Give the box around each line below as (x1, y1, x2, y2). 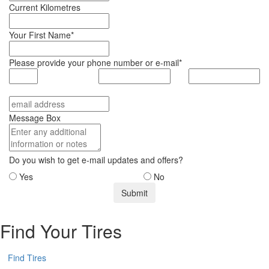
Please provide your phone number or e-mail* (9, 56, 182, 69)
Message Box (9, 112, 61, 124)
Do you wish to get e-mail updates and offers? (9, 154, 183, 166)
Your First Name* (9, 29, 74, 41)
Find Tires (8, 252, 46, 264)
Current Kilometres (9, 1, 80, 14)
